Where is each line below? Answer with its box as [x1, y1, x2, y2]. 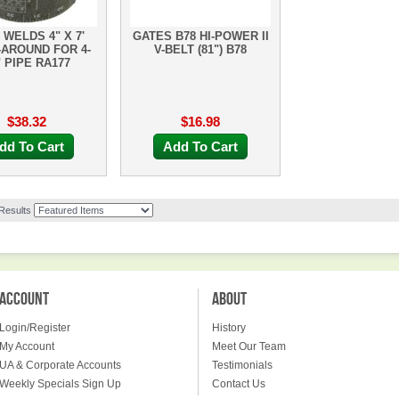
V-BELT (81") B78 [154, 43, 247, 56]
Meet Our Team [212, 340, 286, 353]
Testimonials [212, 359, 273, 371]
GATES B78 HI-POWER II [132, 29, 269, 43]
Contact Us [212, 378, 265, 390]
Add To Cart [163, 139, 238, 154]
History [212, 322, 246, 334]
